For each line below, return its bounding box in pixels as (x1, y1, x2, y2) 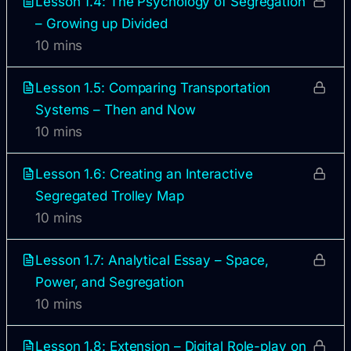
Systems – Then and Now (35, 102, 196, 118)
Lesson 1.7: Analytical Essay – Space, (35, 252, 270, 269)
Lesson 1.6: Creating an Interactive (35, 166, 253, 183)
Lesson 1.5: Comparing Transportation (35, 80, 271, 96)
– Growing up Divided (35, 16, 168, 32)
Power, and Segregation (35, 274, 184, 291)
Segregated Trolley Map (35, 188, 184, 204)
